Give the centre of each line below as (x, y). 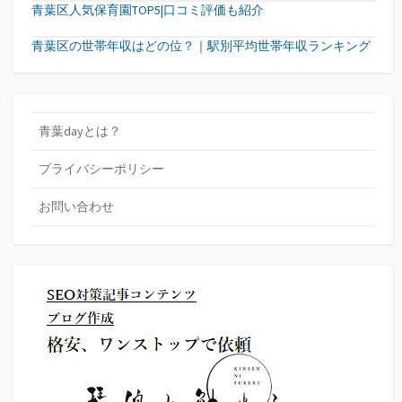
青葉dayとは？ (80, 131)
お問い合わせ (76, 207)
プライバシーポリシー (101, 169)
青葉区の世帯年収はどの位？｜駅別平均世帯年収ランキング (201, 46)
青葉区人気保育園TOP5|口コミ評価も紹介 (148, 10)
